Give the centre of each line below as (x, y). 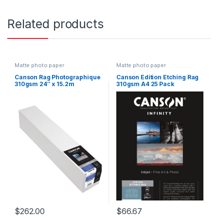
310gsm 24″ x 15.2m (44, 84)
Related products (55, 24)
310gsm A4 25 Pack (145, 84)
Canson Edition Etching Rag (157, 77)
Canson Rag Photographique (57, 77)
